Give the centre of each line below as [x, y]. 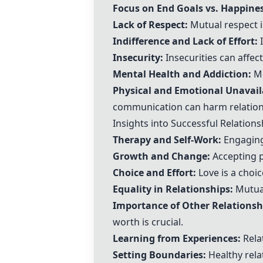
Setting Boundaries [158, 255]
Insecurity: [138, 58]
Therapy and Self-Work [166, 140]
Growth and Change [160, 156]
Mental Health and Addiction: [182, 74]
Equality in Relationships [171, 189]
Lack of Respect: [150, 25]
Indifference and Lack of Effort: [185, 41]
